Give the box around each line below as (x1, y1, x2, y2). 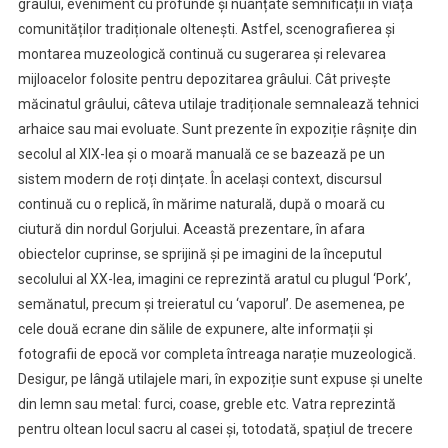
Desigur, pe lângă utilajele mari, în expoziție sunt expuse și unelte (17, 370, 423, 387)
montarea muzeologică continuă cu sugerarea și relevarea (17, 45, 386, 62)
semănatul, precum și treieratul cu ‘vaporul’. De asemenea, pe (17, 295, 405, 312)
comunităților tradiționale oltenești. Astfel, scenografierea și (17, 20, 395, 37)
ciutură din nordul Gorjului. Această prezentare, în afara (17, 220, 365, 237)
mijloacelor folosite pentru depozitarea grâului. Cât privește (17, 70, 391, 87)
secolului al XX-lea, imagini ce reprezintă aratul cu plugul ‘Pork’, (17, 270, 411, 287)
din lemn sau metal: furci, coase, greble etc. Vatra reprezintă (17, 395, 396, 412)
